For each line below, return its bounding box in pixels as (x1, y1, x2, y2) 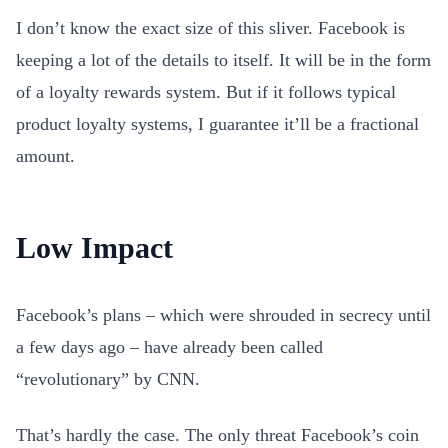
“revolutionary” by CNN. (16, 369, 200, 389)
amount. (16, 146, 75, 166)
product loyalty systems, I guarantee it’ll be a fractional (16, 114, 419, 134)
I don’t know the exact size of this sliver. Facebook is (16, 18, 405, 38)
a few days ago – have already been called (16, 337, 323, 357)
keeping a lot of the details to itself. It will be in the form (16, 50, 431, 70)
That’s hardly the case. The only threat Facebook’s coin (16, 425, 419, 445)
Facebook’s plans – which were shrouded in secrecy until (16, 305, 431, 325)
